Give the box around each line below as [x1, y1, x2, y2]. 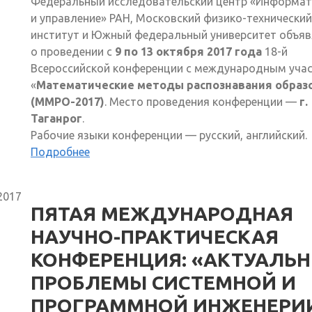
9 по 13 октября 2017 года [112, 45, 265, 58]
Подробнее [31, 145, 90, 158]
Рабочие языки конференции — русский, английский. [31, 128, 307, 141]
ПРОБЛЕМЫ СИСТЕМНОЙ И [31, 271, 296, 293]
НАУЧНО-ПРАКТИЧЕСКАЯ [31, 225, 279, 247]
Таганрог [31, 111, 82, 125]
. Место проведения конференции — [104, 95, 299, 108]
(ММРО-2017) [31, 95, 104, 108]
